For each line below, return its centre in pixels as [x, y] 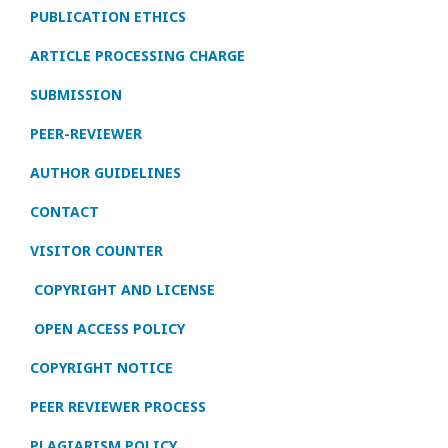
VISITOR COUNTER [96, 250]
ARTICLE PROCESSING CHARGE [137, 55]
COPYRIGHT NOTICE [101, 367]
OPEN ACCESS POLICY [109, 328]
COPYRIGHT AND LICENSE [124, 289]
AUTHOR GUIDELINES [105, 172]
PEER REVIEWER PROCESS [118, 406]
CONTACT [64, 211]
